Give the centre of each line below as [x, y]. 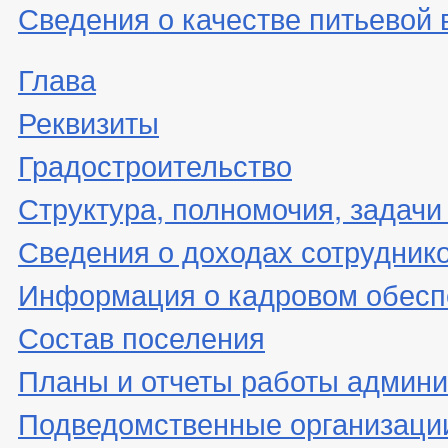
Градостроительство [155, 163]
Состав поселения [141, 335]
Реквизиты [88, 120]
